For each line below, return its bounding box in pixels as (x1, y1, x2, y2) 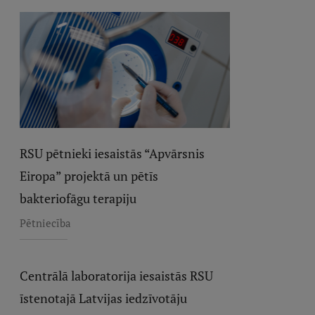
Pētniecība (19, 216, 71, 230)
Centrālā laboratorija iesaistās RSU (19, 267, 213, 284)
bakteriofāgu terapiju (19, 190, 136, 207)
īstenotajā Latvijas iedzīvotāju (19, 290, 187, 307)
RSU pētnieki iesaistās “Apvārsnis (19, 145, 205, 162)
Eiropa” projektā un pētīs (19, 167, 158, 184)
